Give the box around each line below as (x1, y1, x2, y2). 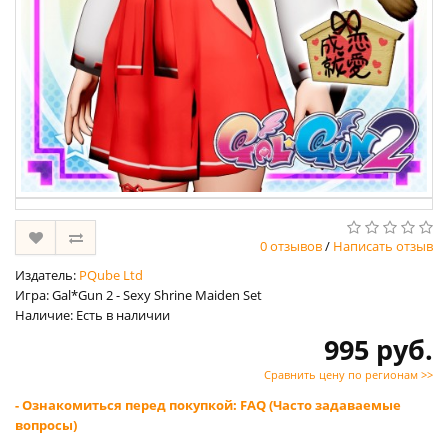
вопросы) (15, 416, 77, 435)
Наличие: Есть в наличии (15, 306, 170, 325)
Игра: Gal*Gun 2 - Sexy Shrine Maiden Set (15, 286, 262, 305)
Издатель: (15, 266, 79, 285)
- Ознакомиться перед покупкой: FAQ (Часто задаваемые (15, 396, 401, 415)
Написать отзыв (333, 237, 433, 256)
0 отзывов (260, 237, 322, 256)
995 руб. (324, 331, 433, 369)
